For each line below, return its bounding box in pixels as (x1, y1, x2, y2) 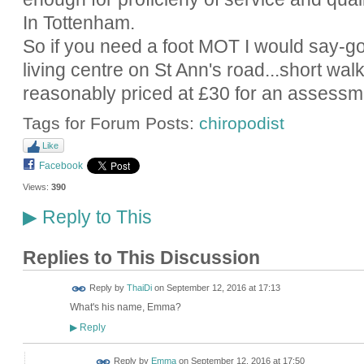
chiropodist (198, 114, 284, 133)
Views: (22, 181, 49, 192)
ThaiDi (126, 283, 152, 293)
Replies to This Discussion (22, 248, 260, 269)
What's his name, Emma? (69, 301, 181, 314)
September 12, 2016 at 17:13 (166, 283, 280, 293)
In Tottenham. (22, 11, 135, 33)
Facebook (38, 159, 83, 171)
